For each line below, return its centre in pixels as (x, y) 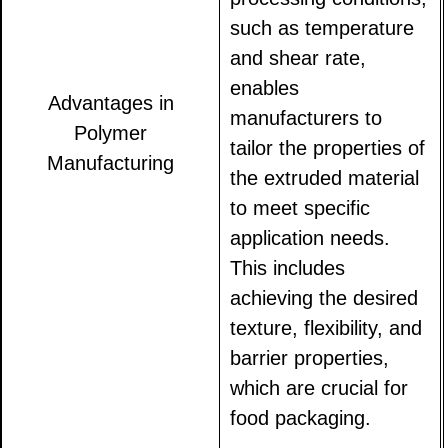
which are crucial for (319, 388)
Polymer (111, 133)
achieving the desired (324, 298)
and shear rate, (298, 58)
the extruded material (325, 178)
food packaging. (301, 418)
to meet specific (300, 208)
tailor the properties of (328, 148)
